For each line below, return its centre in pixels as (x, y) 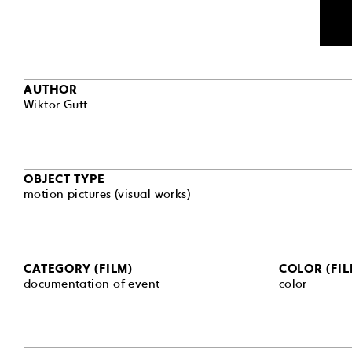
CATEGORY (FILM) (78, 268)
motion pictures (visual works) (107, 194)
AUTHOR (51, 90)
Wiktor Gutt (55, 105)
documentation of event (92, 283)
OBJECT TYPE (64, 179)
